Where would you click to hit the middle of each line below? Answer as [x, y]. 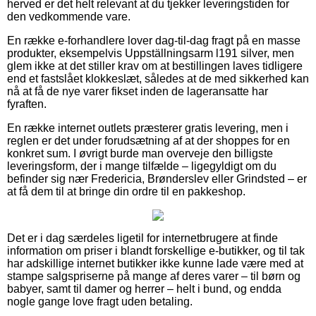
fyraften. [27, 104]
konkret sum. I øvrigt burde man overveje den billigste [140, 153]
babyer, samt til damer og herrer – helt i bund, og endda [144, 288]
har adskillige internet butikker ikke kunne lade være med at [155, 263]
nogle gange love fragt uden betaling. [100, 301]
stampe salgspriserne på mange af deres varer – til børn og [154, 276]
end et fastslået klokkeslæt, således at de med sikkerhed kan [158, 78]
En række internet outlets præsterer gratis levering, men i [148, 128]
